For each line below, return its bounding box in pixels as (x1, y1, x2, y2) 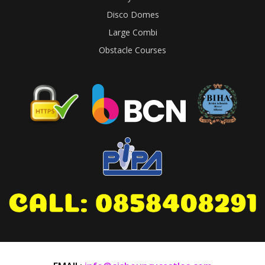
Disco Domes (106, 8, 159, 20)
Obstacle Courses (99, 44, 166, 56)
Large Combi (108, 26, 157, 38)
